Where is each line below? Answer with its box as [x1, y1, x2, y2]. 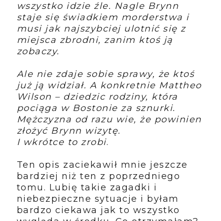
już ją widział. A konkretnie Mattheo [16, 79, 202, 91]
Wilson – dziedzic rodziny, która [16, 91, 178, 102]
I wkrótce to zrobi [16, 136, 107, 147]
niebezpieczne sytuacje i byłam [16, 193, 179, 204]
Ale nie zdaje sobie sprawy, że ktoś [16, 68, 195, 79]
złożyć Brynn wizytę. [16, 125, 121, 136]
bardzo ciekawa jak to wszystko [16, 204, 180, 216]
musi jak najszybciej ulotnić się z [16, 23, 186, 34]
